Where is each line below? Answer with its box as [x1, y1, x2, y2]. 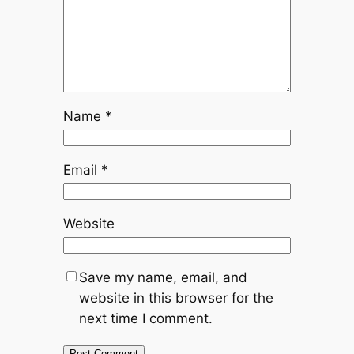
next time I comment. [78, 310, 213, 326]
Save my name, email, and [78, 269, 247, 285]
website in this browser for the [78, 289, 273, 306]
